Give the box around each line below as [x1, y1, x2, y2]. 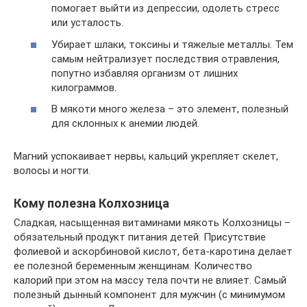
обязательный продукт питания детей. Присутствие [14, 231, 266, 243]
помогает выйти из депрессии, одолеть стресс [51, 2, 280, 14]
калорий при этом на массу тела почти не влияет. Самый [14, 274, 286, 286]
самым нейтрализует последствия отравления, [51, 52, 280, 65]
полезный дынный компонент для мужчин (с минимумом [14, 288, 285, 301]
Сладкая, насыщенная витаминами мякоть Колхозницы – [14, 217, 291, 229]
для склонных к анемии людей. [51, 117, 199, 130]
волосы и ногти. [14, 164, 90, 177]
